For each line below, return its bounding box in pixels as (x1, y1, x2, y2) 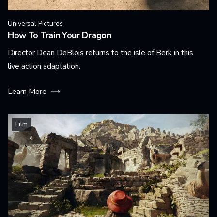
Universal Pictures (8, 19, 63, 28)
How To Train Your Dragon (8, 30, 111, 41)
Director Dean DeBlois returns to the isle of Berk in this (8, 47, 193, 58)
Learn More (8, 86, 46, 97)
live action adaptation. (8, 61, 80, 72)
